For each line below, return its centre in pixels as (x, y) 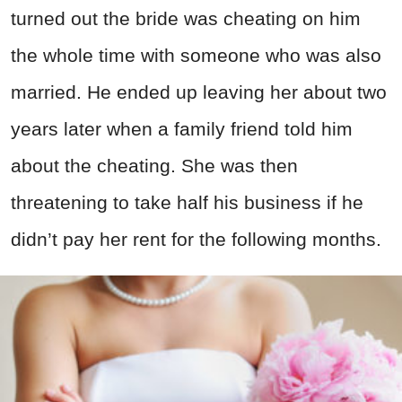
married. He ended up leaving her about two (199, 92)
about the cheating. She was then (154, 165)
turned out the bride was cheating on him (186, 18)
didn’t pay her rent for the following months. (196, 239)
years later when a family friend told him (182, 128)
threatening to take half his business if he (187, 202)
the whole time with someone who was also (196, 55)
